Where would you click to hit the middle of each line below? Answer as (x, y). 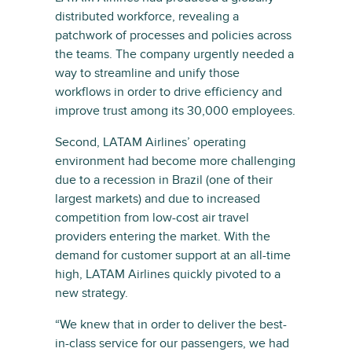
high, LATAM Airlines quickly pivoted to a (168, 275)
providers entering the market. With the (163, 237)
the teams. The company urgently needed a (174, 55)
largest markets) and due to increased (158, 199)
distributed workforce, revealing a (147, 17)
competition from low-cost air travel (152, 218)
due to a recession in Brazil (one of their (164, 180)
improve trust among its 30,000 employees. (175, 111)
